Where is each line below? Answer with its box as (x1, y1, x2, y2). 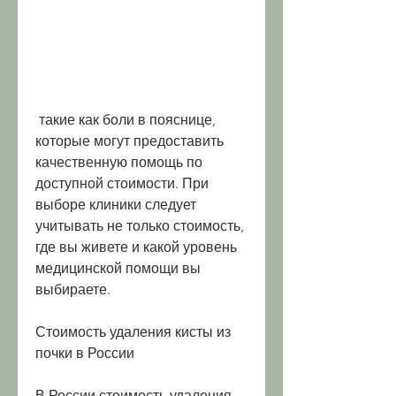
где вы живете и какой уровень (35, 239, 237, 256)
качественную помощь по (35, 154, 202, 171)
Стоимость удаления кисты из (35, 324, 231, 341)
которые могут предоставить (35, 133, 224, 150)
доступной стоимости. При (35, 175, 209, 193)
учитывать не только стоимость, (35, 217, 244, 235)
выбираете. (35, 281, 110, 299)
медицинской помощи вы (35, 260, 201, 278)
